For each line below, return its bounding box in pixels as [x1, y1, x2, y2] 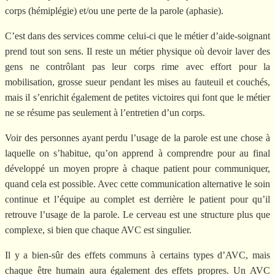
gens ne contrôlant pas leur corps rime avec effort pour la [5, 61, 270, 72]
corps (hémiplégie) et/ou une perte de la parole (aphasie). [5, 5, 223, 16]
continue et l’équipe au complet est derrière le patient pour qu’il [5, 193, 270, 204]
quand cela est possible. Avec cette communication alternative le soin [5, 178, 270, 189]
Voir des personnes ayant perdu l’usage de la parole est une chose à [5, 132, 270, 143]
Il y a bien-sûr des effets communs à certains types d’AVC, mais [5, 249, 270, 260]
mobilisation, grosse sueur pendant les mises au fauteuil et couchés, [5, 76, 270, 87]
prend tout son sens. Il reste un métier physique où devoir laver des [5, 45, 270, 56]
